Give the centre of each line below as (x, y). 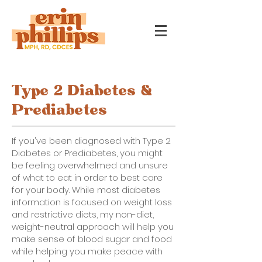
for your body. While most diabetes (86, 190)
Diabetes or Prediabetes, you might (87, 153)
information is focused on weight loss (92, 202)
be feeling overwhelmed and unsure (90, 165)
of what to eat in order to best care (87, 177)
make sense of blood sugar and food (92, 239)
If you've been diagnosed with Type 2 (91, 141)
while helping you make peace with (87, 251)
